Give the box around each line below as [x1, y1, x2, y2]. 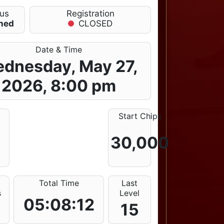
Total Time [38, 177, 79, 188]
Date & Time [35, 44, 82, 54]
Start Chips [118, 111, 161, 121]
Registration [63, 8, 117, 19]
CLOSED [78, 18, 112, 29]
